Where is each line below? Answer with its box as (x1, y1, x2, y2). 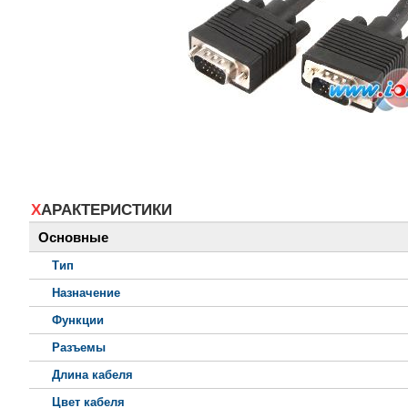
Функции (52, 313, 104, 328)
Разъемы (52, 341, 106, 355)
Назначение (52, 286, 120, 301)
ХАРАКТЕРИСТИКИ (41, 201, 172, 219)
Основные (38, 229, 108, 246)
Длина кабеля (52, 368, 133, 382)
